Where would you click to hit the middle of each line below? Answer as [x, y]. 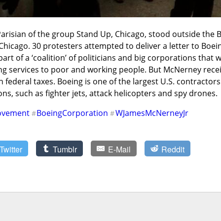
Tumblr [65, 149]
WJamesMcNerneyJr [152, 113]
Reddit [173, 149]
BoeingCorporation [73, 113]
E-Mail [119, 149]
